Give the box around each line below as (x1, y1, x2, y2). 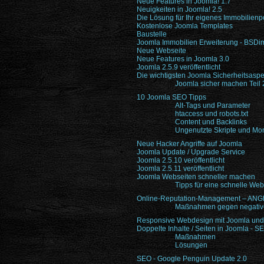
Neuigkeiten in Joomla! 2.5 (137, 5, 222, 14)
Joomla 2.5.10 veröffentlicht (137, 156, 225, 164)
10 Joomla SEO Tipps (137, 93, 206, 101)
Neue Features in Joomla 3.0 (137, 55, 229, 63)
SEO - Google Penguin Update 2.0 (137, 255, 247, 263)
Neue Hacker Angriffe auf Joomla (137, 140, 242, 148)
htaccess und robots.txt (175, 110, 248, 118)
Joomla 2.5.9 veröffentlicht (137, 63, 220, 71)
